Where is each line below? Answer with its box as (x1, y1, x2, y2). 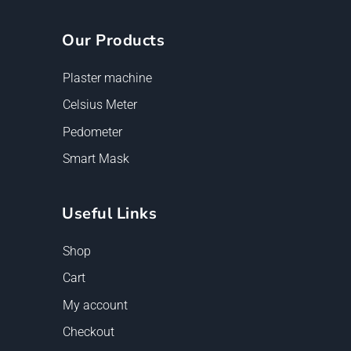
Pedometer (63, 124, 122, 139)
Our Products (62, 29, 165, 51)
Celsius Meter (63, 97, 137, 113)
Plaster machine (63, 71, 152, 86)
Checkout (63, 324, 114, 339)
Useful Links (62, 202, 157, 224)
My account (63, 297, 128, 313)
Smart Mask (63, 150, 129, 166)
